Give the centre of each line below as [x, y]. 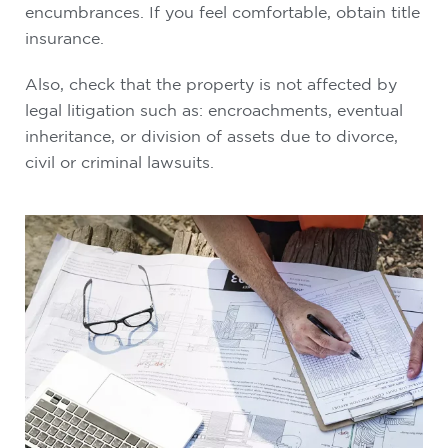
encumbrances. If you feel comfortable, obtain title [222, 12]
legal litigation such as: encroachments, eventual [214, 110]
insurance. [64, 38]
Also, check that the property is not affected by [211, 84]
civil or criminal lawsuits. [119, 162]
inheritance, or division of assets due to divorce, [211, 136]
